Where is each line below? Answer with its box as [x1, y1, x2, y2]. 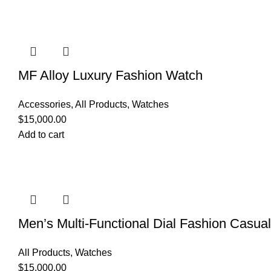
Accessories [18, 99, 71, 110]
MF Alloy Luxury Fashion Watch [18, 68, 203, 83]
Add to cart [18, 129, 64, 140]
